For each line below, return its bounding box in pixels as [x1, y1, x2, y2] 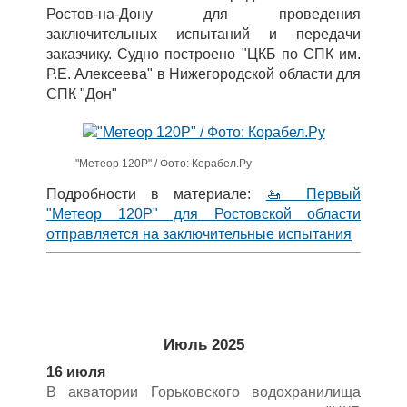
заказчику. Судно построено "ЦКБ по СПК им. [46, 46, 361, 62]
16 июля [46, 364, 105, 380]
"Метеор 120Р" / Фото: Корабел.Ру [74, 157, 252, 170]
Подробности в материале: [46, 186, 266, 202]
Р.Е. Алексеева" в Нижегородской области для [46, 66, 361, 82]
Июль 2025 [163, 336, 244, 353]
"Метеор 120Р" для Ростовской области [46, 206, 361, 222]
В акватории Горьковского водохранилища [46, 384, 361, 400]
